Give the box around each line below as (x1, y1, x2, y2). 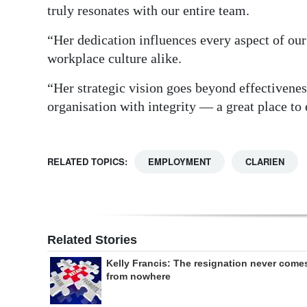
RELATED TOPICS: (47, 155, 127, 169)
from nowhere (106, 271, 171, 282)
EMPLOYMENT (148, 155, 211, 169)
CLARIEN (245, 155, 284, 169)
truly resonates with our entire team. (47, 3, 249, 19)
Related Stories (47, 233, 137, 247)
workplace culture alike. (47, 51, 182, 66)
